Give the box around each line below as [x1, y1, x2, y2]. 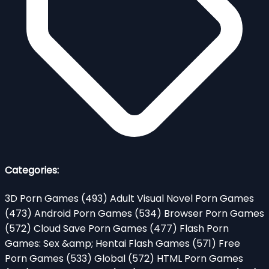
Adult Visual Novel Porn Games [110, 191, 254, 205]
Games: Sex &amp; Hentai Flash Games [5, 236, 192, 250]
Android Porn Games [34, 206, 134, 220]
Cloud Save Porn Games [34, 221, 150, 235]
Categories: [5, 163, 59, 178]
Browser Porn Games [164, 206, 264, 220]
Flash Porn [180, 221, 229, 235]
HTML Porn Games [157, 251, 243, 265]
